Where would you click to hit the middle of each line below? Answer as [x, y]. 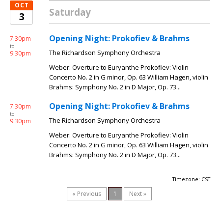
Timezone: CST [191, 179]
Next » [138, 194]
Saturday [70, 12]
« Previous [87, 194]
